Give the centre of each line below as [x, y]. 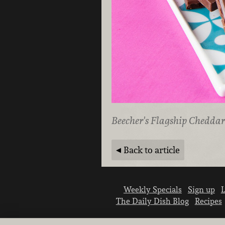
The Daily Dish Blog [152, 201]
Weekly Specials [152, 189]
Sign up [201, 189]
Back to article [151, 150]
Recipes [208, 201]
